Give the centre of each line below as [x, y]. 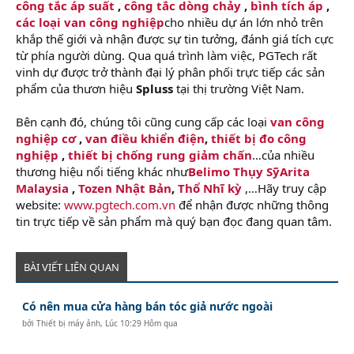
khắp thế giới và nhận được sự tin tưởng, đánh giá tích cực [175, 38]
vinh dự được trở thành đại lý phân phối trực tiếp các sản [170, 72]
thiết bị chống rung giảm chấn [158, 154]
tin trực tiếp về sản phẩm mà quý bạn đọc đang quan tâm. [174, 221]
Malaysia [42, 188]
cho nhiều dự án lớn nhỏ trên [244, 22]
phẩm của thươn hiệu [76, 88]
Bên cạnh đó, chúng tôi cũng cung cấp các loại [143, 121]
